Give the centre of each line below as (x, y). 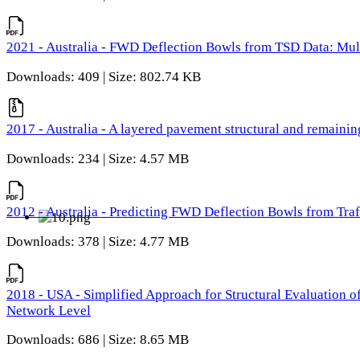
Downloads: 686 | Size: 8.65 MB (98, 340)
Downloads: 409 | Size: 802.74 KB (104, 76)
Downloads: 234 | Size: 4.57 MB (98, 159)
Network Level (49, 310)
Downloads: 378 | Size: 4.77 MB (98, 241)
